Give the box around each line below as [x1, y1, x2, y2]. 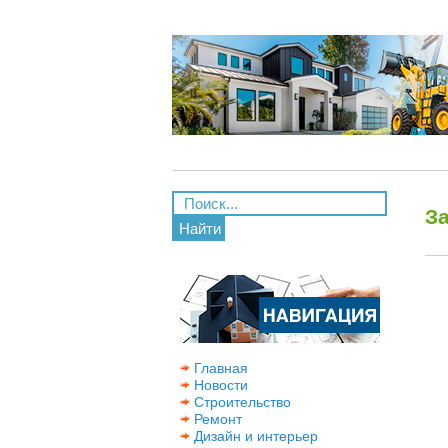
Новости [190, 377, 248, 393]
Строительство [190, 394, 291, 410]
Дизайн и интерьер [190, 428, 318, 444]
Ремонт [190, 411, 242, 427]
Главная [190, 360, 248, 376]
